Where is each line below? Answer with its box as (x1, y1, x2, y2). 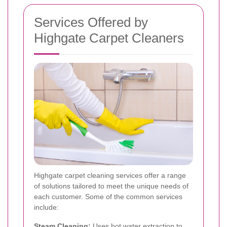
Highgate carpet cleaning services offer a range (34, 171, 186, 179)
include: (34, 203, 59, 211)
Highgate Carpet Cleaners (34, 30, 184, 46)
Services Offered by (34, 14, 148, 30)
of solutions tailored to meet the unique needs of (34, 181, 188, 190)
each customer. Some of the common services (34, 192, 182, 201)
